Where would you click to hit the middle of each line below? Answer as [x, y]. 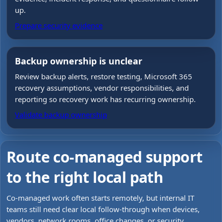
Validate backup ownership [61, 114]
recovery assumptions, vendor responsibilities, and [102, 88]
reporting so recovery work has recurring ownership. [105, 99]
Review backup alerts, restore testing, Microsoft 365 [104, 76]
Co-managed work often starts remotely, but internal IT [100, 198]
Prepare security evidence [59, 25]
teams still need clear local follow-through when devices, [103, 209]
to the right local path [85, 177]
